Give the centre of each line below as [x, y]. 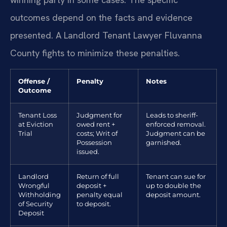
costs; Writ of [97, 134]
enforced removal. [176, 125]
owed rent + [96, 125]
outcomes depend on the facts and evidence [101, 17]
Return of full [98, 177]
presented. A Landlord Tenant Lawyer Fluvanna [106, 35]
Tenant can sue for [176, 177]
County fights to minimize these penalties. [95, 53]
